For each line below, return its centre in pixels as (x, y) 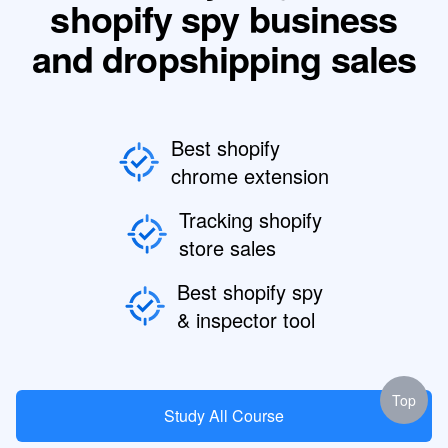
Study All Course (224, 415)
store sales (227, 247)
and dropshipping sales (224, 57)
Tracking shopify (250, 219)
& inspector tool (246, 319)
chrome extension (250, 175)
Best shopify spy (250, 291)
